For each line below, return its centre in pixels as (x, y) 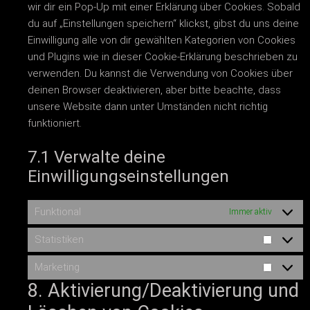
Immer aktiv (250, 212)
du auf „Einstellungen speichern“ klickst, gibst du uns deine (163, 24)
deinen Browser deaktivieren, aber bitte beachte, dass (154, 90)
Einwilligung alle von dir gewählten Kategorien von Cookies (162, 40)
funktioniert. (55, 124)
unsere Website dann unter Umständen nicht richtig (148, 107)
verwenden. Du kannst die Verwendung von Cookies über (160, 74)
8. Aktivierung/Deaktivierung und (163, 290)
